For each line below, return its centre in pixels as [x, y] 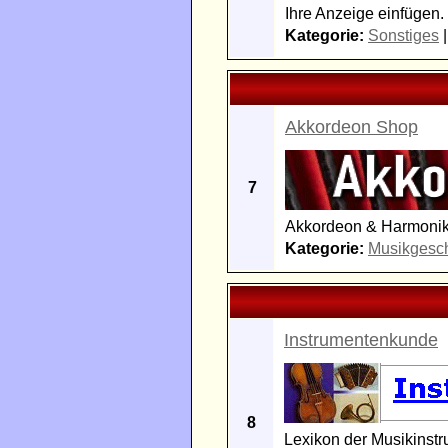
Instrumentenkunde [361, 340]
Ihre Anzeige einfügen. [364, 13]
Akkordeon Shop [351, 127]
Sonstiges [403, 35]
